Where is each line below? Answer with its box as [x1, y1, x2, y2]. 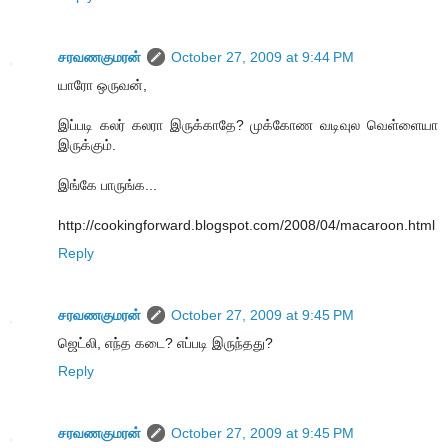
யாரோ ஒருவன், [58, 76, 147, 93]
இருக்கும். [58, 136, 116, 153]
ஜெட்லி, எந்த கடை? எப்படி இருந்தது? [58, 334, 273, 351]
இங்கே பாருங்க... [58, 176, 157, 193]
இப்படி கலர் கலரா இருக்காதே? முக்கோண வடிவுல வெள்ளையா [58, 116, 438, 133]
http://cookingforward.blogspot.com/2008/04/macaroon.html [58, 216, 435, 233]
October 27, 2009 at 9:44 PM [171, 48, 354, 65]
